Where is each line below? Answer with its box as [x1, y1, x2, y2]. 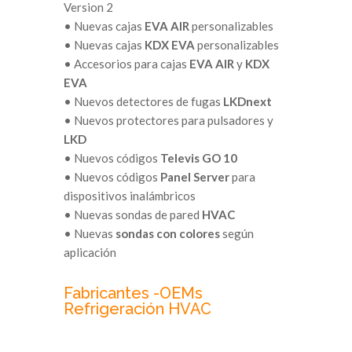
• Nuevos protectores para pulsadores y [63, 112, 273, 127]
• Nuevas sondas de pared [63, 207, 202, 222]
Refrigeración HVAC [63, 299, 211, 318]
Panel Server [159, 169, 229, 184]
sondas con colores [115, 225, 220, 240]
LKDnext [222, 93, 272, 108]
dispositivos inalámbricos [63, 188, 196, 203]
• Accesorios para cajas [63, 56, 189, 71]
